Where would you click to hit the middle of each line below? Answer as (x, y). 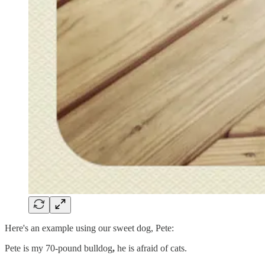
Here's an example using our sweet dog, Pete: (89, 228)
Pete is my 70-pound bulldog (59, 248)
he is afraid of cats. (151, 248)
